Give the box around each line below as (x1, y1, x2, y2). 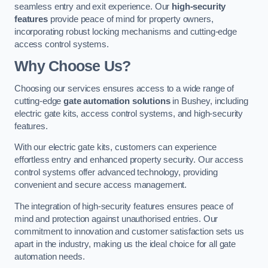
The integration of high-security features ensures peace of (14, 201, 233, 211)
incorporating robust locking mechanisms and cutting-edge (14, 26, 237, 36)
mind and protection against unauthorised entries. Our (14, 214, 218, 224)
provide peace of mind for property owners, (47, 14, 214, 24)
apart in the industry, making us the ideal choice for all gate (14, 239, 236, 249)
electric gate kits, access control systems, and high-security (14, 108, 243, 118)
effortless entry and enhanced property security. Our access (14, 155, 243, 165)
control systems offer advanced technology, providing (14, 167, 218, 178)
